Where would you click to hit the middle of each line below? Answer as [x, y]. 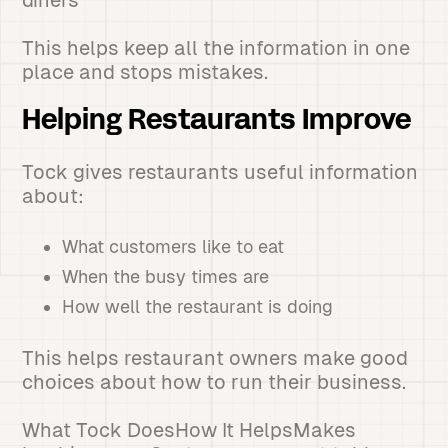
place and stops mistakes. [145, 72]
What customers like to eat [173, 246]
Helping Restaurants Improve [217, 122]
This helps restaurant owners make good [215, 358]
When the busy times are [166, 276]
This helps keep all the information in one [216, 48]
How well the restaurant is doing [198, 306]
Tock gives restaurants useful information [220, 172]
